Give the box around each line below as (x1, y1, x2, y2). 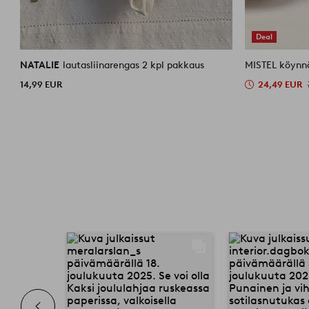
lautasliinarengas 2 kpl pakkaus (63, 59, 205, 71)
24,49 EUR (258, 79, 303, 90)
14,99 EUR (20, 79, 63, 90)
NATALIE (20, 59, 62, 71)
